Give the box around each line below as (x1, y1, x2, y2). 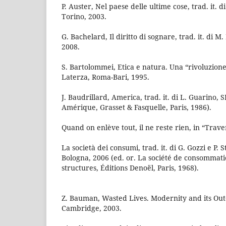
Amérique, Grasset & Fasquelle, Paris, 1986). (62, 102, 211, 112)
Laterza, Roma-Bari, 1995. (62, 72, 149, 82)
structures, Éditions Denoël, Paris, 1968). (62, 162, 199, 173)
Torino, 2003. (62, 11, 106, 21)
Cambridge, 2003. (62, 203, 122, 213)
